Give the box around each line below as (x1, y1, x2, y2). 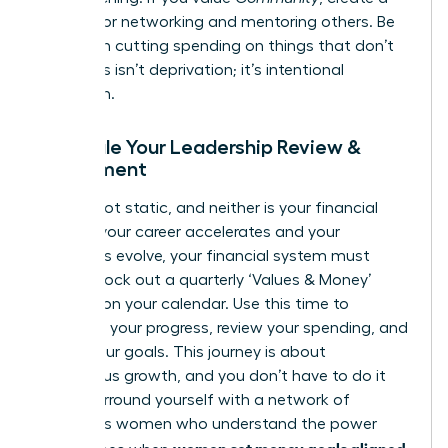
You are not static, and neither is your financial (37, 200, 378, 217)
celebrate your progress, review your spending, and (37, 320, 408, 337)
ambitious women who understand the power (37, 416, 377, 433)
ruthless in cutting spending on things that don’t (37, 38, 394, 55)
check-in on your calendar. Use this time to (37, 296, 349, 313)
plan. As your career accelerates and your (37, 224, 340, 241)
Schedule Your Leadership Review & (37, 137, 361, 158)
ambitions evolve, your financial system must (37, 248, 370, 265)
